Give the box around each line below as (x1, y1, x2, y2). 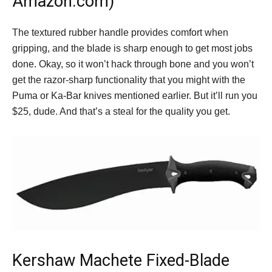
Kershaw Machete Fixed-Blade (12, 250, 229, 270)
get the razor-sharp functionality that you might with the (12, 75, 245, 86)
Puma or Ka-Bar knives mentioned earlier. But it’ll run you (12, 90, 257, 101)
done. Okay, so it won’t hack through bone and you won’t (12, 59, 254, 70)
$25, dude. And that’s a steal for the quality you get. (12, 106, 230, 117)
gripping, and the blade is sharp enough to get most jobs (12, 43, 253, 54)
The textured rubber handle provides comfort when (12, 27, 228, 38)
